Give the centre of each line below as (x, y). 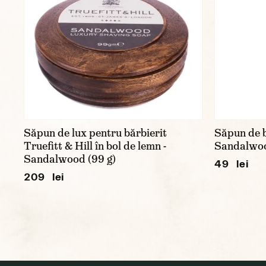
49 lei (232, 163)
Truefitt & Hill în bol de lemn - (95, 146)
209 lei (44, 176)
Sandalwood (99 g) (70, 159)
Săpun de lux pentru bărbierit (95, 133)
